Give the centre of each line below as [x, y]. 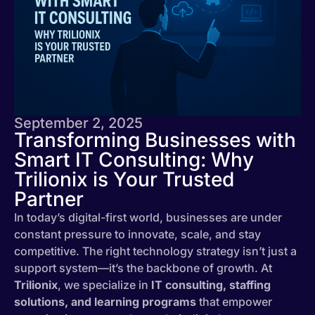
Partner [49, 199]
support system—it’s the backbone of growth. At [143, 268]
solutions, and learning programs [105, 301]
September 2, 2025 [78, 123]
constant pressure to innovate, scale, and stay [137, 234]
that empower [234, 301]
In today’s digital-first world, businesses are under [148, 217]
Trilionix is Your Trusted [124, 179]
